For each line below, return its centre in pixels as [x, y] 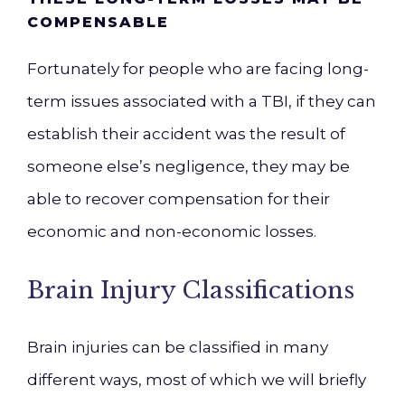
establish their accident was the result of [186, 134]
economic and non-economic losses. [172, 231]
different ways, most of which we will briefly [197, 380]
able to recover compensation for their [179, 199]
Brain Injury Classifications [191, 290]
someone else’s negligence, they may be [188, 166]
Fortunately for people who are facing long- [198, 69]
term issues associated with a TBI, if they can [202, 101]
